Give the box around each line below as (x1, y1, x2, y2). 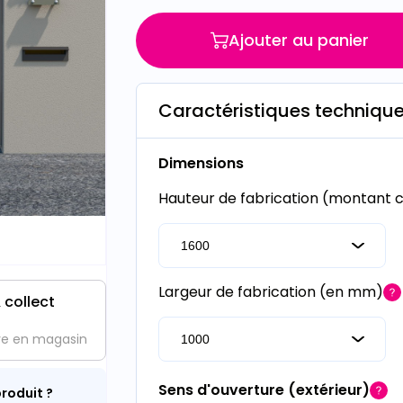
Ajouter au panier (228, 29, 369, 51)
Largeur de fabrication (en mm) (157, 282, 383, 302)
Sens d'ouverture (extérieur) (157, 380, 370, 400)
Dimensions (157, 153, 244, 174)
